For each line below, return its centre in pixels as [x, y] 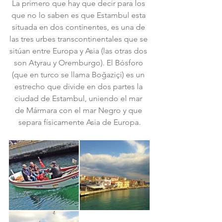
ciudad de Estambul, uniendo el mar [79, 98]
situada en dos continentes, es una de [79, 27]
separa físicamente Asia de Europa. [79, 122]
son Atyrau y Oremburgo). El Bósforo [79, 63]
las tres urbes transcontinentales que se [79, 39]
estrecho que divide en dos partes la [79, 86]
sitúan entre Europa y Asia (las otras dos [79, 51]
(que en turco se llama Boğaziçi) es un [79, 75]
